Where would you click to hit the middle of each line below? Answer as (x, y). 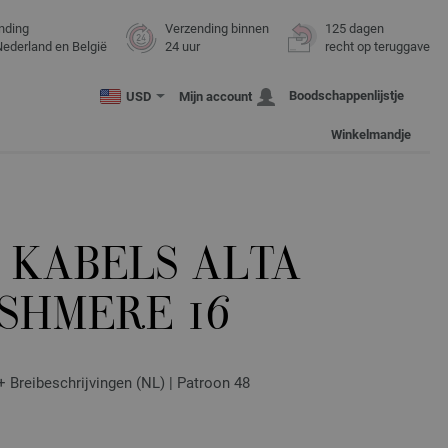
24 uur (182, 46)
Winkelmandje (371, 135)
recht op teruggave (377, 46)
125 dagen (354, 28)
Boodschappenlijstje (346, 95)
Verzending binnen (217, 28)
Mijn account (215, 97)
